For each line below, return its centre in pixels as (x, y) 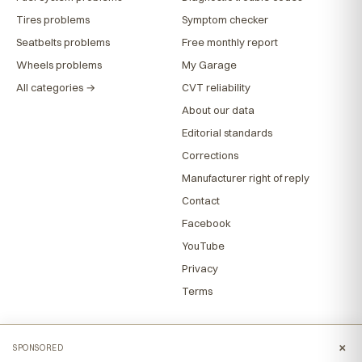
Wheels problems (59, 64)
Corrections (210, 155)
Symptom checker (225, 19)
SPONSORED (38, 347)
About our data (218, 109)
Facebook (206, 223)
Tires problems (53, 19)
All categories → (56, 87)
